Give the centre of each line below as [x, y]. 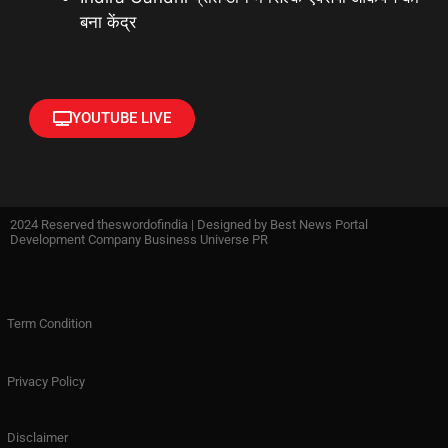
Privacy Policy [46, 381]
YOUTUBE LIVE [121, 117]
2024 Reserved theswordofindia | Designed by [140, 224]
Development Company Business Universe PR [139, 239]
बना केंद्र [108, 22]
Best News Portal [319, 224]
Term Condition [49, 323]
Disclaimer [37, 437]
